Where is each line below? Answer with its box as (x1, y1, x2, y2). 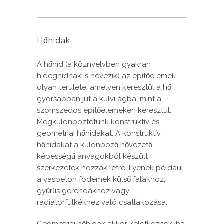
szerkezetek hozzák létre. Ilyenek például (37, 163, 183, 173)
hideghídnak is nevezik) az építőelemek (37, 71, 176, 81)
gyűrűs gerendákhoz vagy (37, 186, 129, 196)
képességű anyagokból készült (37, 152, 148, 161)
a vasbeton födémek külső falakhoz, (37, 175, 165, 184)
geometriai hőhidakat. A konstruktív (37, 129, 161, 138)
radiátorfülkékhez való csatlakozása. (37, 198, 167, 207)
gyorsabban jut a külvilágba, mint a (37, 94, 161, 104)
